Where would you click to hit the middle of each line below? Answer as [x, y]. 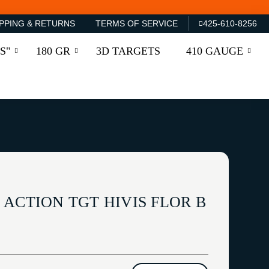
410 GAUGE [215, 51]
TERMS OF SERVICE [136, 24]
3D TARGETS [128, 51]
